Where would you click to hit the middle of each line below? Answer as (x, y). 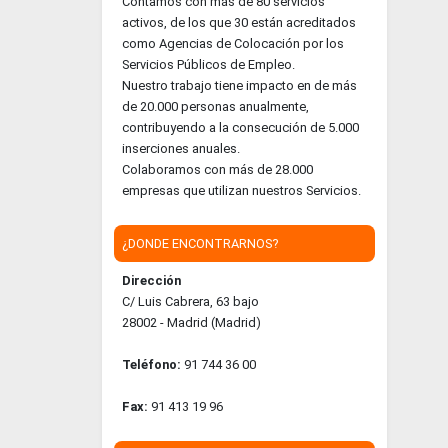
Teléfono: (153, 364)
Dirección (151, 280)
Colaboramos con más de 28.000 (217, 169)
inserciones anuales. (181, 148)
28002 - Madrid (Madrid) (191, 322)
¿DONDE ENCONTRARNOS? (200, 243)
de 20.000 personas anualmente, (215, 106)
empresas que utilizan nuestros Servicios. (241, 190)
